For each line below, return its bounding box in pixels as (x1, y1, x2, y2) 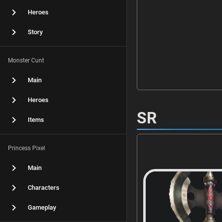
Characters (28, 184, 59, 191)
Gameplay (28, 204, 56, 211)
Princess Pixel (8, 145, 45, 152)
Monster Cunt (8, 57, 44, 64)
